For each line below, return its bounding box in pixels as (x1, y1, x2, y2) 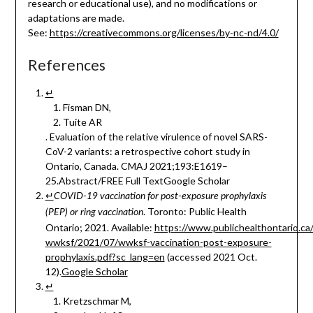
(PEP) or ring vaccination (45, 208, 143, 218)
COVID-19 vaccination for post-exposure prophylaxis (53, 191, 267, 202)
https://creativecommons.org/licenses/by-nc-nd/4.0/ (49, 27, 279, 39)
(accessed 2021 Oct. (164, 251, 257, 263)
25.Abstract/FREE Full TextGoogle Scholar (45, 175, 230, 187)
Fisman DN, (62, 101, 113, 114)
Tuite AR (62, 116, 102, 129)
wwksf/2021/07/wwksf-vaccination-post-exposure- (45, 236, 272, 249)
